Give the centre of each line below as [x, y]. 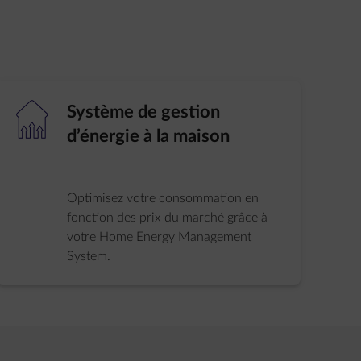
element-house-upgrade [32, 119]
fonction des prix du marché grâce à [168, 218]
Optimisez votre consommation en [163, 198]
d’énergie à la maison [149, 136]
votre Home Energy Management [160, 237]
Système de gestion [144, 112]
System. [89, 256]
